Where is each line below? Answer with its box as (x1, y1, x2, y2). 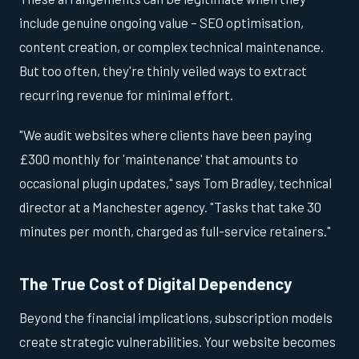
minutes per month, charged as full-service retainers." (19, 222, 331, 239)
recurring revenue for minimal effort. (19, 86, 233, 103)
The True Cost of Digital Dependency (19, 272, 292, 293)
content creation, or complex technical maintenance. (19, 38, 324, 54)
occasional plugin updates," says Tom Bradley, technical (19, 174, 332, 191)
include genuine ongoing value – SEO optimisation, (19, 14, 304, 30)
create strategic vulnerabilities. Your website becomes (19, 333, 336, 350)
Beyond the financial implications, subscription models (19, 309, 333, 326)
